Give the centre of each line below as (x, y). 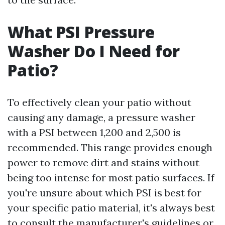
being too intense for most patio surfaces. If (111, 178)
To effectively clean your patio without (99, 102)
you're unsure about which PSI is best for (104, 193)
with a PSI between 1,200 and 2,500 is (94, 132)
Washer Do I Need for (94, 51)
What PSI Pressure (81, 32)
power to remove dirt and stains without (103, 162)
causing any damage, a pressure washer (101, 117)
